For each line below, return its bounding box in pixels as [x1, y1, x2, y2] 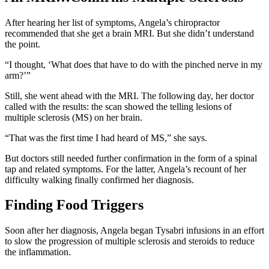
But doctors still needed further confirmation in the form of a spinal [5, 153, 257, 163]
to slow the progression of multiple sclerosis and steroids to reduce [5, 236, 255, 247]
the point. [5, 38, 40, 49]
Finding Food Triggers [5, 197, 144, 213]
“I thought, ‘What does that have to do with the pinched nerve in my [5, 59, 262, 70]
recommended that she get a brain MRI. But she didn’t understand [5, 28, 254, 38]
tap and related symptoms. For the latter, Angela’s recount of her [5, 163, 246, 174]
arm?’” [5, 70, 31, 80]
